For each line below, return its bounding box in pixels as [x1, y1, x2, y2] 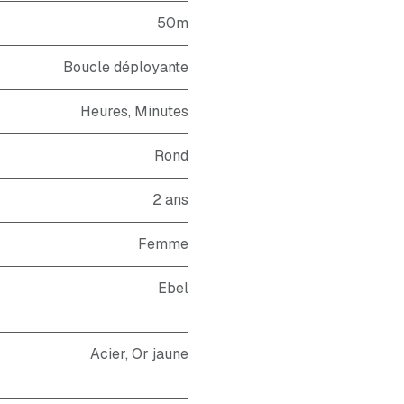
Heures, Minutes [80, 102, 188, 121]
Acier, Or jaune [90, 344, 188, 363]
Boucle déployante [63, 58, 188, 77]
